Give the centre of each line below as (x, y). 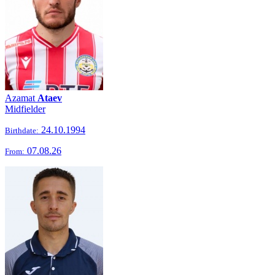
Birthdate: (22, 130)
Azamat (21, 98)
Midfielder (25, 109)
